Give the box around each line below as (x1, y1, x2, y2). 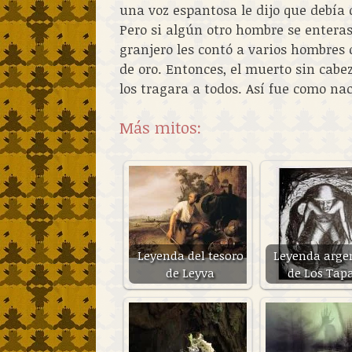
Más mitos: (119, 116, 201, 138)
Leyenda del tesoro (137, 247, 244, 263)
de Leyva (166, 265, 214, 280)
